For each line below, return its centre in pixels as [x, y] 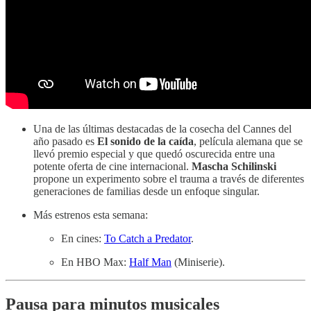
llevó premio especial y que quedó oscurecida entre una [154, 153]
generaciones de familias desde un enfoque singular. [146, 191]
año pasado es [65, 141]
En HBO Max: [95, 262]
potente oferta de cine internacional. [112, 166]
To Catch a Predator [148, 238]
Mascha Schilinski [234, 166]
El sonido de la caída [145, 141]
